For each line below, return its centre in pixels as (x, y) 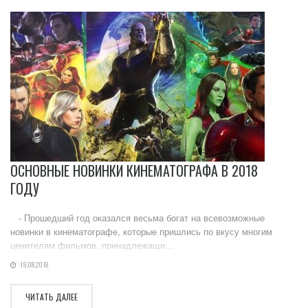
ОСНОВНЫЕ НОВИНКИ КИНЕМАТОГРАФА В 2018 (134, 171)
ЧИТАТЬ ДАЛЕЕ (52, 297)
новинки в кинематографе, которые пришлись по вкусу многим (141, 232)
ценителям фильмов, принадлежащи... (92, 245)
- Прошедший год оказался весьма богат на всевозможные (137, 218)
